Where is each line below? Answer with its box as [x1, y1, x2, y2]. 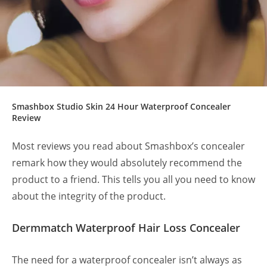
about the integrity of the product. [12, 190, 168, 203]
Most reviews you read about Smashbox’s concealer [12, 139, 245, 153]
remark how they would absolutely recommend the [12, 156, 242, 170]
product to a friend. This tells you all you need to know [12, 173, 255, 187]
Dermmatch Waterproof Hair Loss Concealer [12, 221, 240, 235]
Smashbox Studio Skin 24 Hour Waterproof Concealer [12, 101, 231, 113]
